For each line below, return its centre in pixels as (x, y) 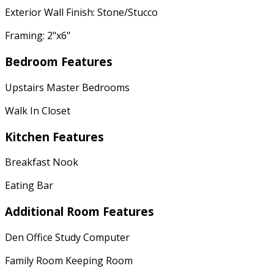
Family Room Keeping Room (69, 260)
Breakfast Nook (42, 162)
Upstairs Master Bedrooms (67, 87)
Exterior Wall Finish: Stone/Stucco (81, 13)
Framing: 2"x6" (38, 36)
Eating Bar (29, 186)
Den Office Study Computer (67, 237)
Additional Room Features (80, 211)
